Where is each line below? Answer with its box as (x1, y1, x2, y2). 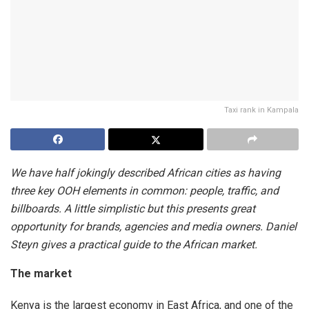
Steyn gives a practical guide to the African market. (10, 237, 257, 251)
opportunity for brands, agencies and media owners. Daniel (10, 219, 297, 233)
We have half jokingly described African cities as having (10, 166, 281, 179)
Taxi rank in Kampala (224, 105, 299, 114)
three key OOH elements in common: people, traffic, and (10, 183, 279, 197)
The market (10, 266, 72, 280)
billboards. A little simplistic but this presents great (10, 201, 255, 215)
